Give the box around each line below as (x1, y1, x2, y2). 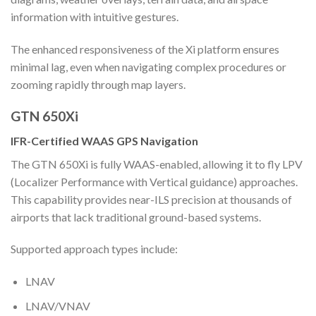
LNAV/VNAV (25, 298, 90, 312)
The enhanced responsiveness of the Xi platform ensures (11, 42, 279, 56)
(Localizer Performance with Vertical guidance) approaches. (11, 174, 298, 188)
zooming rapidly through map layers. (11, 78, 186, 92)
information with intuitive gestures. (11, 10, 178, 24)
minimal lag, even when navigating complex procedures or (11, 60, 286, 74)
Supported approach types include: (11, 242, 178, 256)
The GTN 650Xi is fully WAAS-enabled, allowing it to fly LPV (11, 157, 303, 171)
